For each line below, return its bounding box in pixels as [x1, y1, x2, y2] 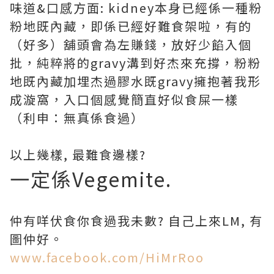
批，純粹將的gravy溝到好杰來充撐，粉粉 [10, 54, 261, 72]
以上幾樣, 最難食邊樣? [10, 146, 146, 163]
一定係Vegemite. [10, 165, 172, 193]
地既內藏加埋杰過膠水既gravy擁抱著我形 [10, 72, 261, 90]
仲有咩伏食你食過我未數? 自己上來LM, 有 [10, 212, 263, 229]
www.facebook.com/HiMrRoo [10, 248, 204, 266]
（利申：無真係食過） [10, 109, 144, 127]
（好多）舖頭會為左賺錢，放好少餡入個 [10, 35, 252, 53]
